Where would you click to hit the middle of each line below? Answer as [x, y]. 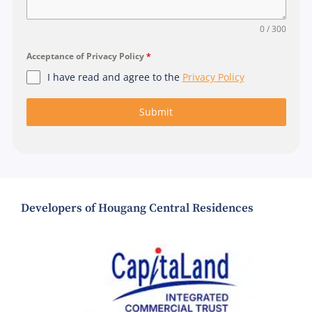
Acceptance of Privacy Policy [86, 56]
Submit [156, 111]
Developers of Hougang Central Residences [137, 208]
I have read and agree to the [115, 77]
